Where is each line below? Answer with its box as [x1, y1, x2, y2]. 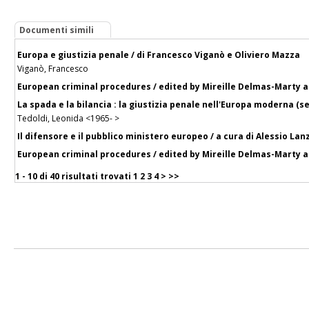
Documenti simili [19, 24, 94, 37]
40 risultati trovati [50, 170, 131, 182]
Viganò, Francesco [17, 62, 88, 74]
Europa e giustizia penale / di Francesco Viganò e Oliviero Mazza [17, 48, 300, 61]
